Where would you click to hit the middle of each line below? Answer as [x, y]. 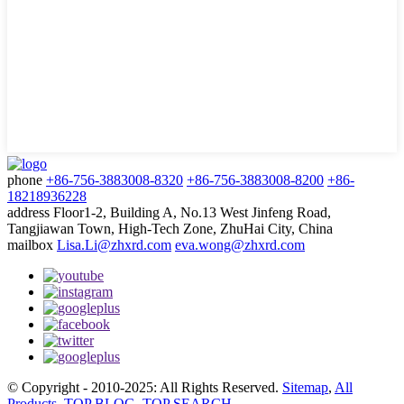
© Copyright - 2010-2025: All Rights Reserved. [145, 387]
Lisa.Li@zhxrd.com [114, 244]
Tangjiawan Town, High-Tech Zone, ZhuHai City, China [170, 228]
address [28, 212]
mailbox [30, 244]
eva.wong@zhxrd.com [240, 244]
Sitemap [305, 387]
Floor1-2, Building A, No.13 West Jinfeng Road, [192, 212]
